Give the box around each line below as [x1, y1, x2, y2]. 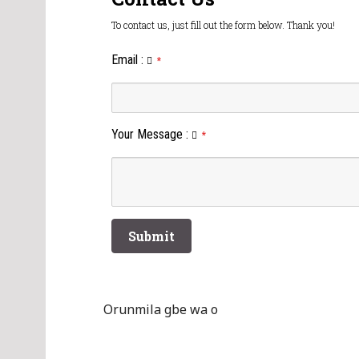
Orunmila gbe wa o [103, 301, 218, 318]
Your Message [111, 127, 183, 142]
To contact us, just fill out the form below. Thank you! [111, 18, 335, 31]
